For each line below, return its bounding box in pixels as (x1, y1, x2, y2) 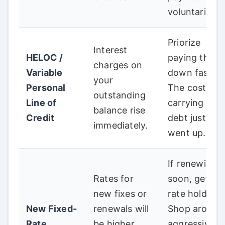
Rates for (93, 173, 134, 184)
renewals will (93, 203, 149, 214)
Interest (93, 45, 128, 56)
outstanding (93, 90, 146, 101)
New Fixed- (26, 203, 77, 214)
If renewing (168, 158, 217, 169)
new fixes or (93, 188, 147, 199)
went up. (168, 128, 206, 139)
